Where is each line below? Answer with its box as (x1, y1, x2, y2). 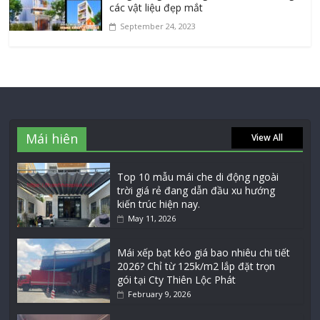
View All (251, 131, 283, 144)
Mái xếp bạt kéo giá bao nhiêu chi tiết (117, 246, 291, 260)
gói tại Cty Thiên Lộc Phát (117, 273, 236, 287)
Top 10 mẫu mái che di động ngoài (117, 170, 279, 184)
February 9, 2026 (128, 289, 191, 300)
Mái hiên (26, 130, 79, 148)
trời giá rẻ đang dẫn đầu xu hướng (117, 184, 276, 198)
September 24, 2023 (120, 21, 196, 32)
